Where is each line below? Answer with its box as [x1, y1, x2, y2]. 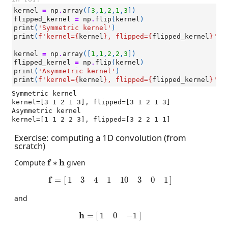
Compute [14, 157, 47, 167]
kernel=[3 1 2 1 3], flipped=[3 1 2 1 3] [12, 98, 170, 106]
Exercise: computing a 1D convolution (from [14, 132, 186, 144]
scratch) [14, 140, 45, 152]
